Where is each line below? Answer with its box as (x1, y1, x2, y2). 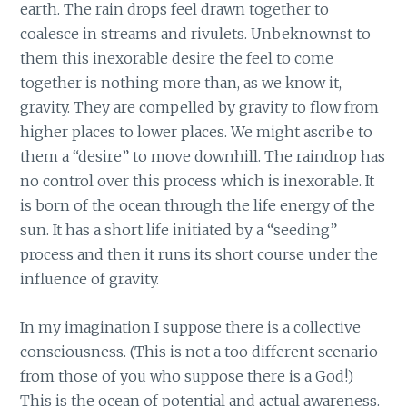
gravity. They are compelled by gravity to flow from (20, 98, 380, 117)
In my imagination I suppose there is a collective (20, 317, 362, 336)
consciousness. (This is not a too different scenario (20, 342, 379, 361)
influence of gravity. (20, 270, 160, 289)
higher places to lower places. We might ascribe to (20, 123, 373, 142)
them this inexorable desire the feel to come (20, 49, 334, 68)
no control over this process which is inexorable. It (20, 172, 375, 191)
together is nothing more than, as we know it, (20, 74, 342, 93)
